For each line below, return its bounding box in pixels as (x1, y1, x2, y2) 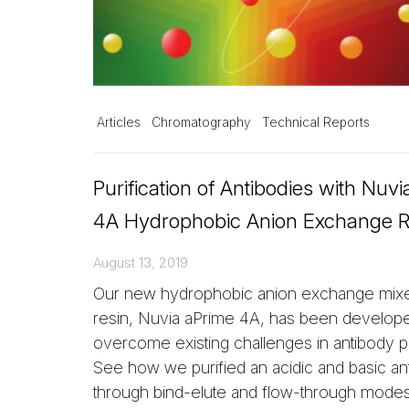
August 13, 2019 (93, 254, 188, 270)
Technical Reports (262, 114, 370, 130)
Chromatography (152, 114, 251, 130)
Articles (97, 114, 141, 130)
